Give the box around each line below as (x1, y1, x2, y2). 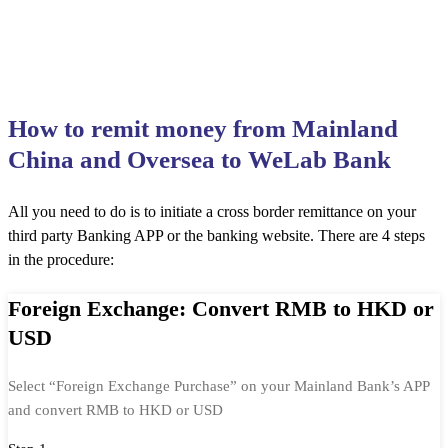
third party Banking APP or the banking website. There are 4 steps (8, 226, 425, 244)
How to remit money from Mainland (8, 114, 398, 142)
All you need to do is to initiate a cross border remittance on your (8, 202, 416, 220)
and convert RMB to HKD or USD (8, 401, 223, 418)
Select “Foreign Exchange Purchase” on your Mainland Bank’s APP (8, 377, 429, 394)
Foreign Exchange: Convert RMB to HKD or (8, 295, 434, 321)
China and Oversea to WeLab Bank (8, 145, 391, 173)
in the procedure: (8, 250, 114, 268)
